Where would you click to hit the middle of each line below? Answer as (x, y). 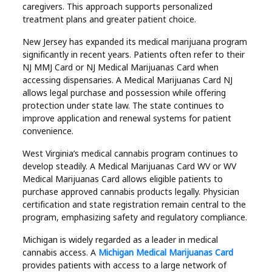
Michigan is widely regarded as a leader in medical (121, 239)
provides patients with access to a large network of (125, 265)
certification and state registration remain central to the (134, 204)
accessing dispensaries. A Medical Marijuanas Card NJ (128, 80)
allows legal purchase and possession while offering (124, 92)
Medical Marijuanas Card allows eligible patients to (123, 178)
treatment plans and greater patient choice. (110, 19)
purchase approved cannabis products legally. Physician (131, 191)
